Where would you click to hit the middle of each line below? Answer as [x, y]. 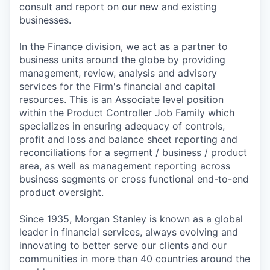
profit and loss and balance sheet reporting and [128, 139]
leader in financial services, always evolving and [129, 232]
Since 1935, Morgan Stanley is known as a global [131, 218]
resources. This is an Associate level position [121, 99]
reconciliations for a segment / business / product [133, 152]
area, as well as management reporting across [125, 165]
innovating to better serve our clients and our [123, 245]
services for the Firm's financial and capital [117, 86]
